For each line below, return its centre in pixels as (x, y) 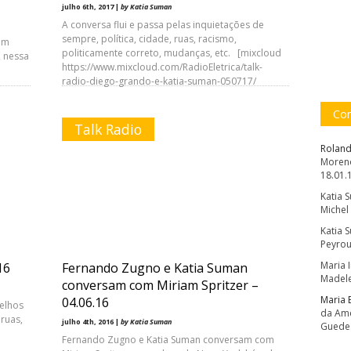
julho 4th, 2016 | (91, 322)
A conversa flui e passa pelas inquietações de (163, 25)
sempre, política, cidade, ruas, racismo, (149, 39)
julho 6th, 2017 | (91, 7)
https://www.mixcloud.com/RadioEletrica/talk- (162, 67)
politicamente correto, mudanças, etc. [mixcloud (172, 53)
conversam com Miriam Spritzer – (160, 285)
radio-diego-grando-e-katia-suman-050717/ (159, 81)
